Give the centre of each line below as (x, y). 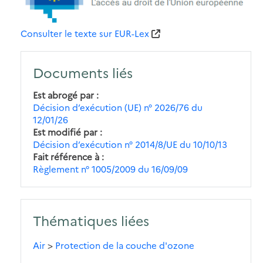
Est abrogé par (63, 95)
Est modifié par (65, 131)
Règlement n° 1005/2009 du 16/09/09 (110, 168)
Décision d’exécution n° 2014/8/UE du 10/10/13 (130, 144)
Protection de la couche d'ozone (125, 245)
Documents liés (83, 72)
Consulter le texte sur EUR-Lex (85, 33)
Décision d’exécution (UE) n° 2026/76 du (118, 107)
